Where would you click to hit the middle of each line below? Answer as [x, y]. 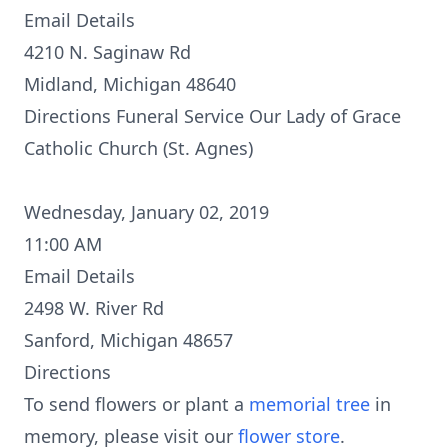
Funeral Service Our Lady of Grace [258, 116]
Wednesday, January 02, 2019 [146, 212]
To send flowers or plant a [136, 404]
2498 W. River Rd [94, 308]
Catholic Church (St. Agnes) [138, 148]
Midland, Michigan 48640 [130, 84]
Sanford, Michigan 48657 [128, 340]
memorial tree [309, 404]
